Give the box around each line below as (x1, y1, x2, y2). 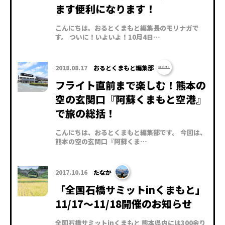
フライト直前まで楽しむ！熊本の (55, 78, 206, 93)
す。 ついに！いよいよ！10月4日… (55, 32, 160, 42)
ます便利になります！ (55, 2, 156, 17)
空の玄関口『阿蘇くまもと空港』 (55, 92, 206, 107)
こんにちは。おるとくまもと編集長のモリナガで (55, 23, 199, 33)
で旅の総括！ (55, 106, 116, 121)
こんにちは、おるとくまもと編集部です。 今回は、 (55, 128, 206, 138)
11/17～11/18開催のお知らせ (55, 196, 192, 211)
